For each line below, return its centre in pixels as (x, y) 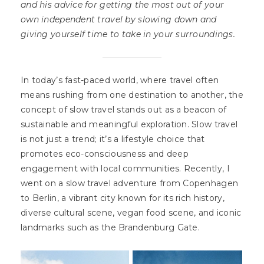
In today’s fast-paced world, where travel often (120, 80)
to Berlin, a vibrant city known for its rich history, (123, 198)
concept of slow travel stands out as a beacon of (124, 110)
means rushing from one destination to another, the (132, 95)
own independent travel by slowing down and (119, 20)
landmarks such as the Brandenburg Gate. (112, 228)
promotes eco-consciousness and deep (105, 154)
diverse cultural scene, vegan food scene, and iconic (131, 213)
